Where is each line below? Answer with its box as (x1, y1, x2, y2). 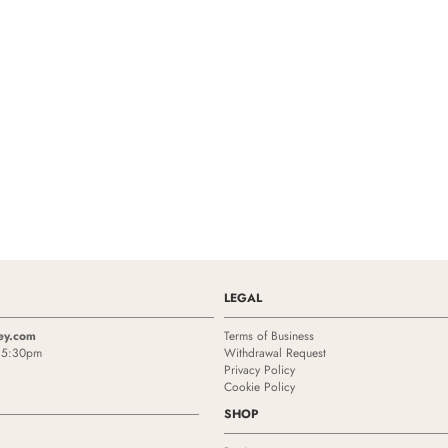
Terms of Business (223, 327, 314, 345)
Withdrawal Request (223, 344, 326, 362)
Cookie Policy (223, 378, 295, 396)
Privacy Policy (223, 361, 295, 379)
